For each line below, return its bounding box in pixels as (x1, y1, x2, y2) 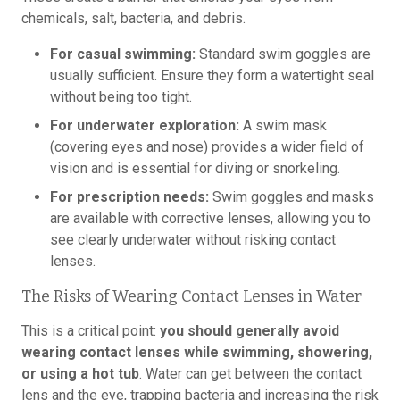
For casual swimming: (50, 46, 196, 62)
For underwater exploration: (50, 117, 239, 134)
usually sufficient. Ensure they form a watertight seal (50, 67, 374, 84)
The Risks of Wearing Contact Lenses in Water (21, 287, 362, 306)
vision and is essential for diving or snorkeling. (50, 160, 340, 177)
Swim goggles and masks (209, 188, 374, 205)
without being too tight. (50, 88, 192, 105)
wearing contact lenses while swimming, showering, (21, 344, 372, 361)
